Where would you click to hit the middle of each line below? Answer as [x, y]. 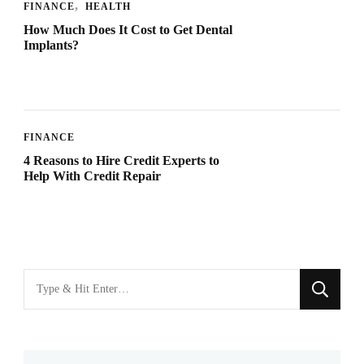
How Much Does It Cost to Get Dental [128, 30]
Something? [58, 331]
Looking [48, 281]
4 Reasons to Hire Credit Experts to [121, 161]
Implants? [51, 45]
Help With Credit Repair [92, 176]
